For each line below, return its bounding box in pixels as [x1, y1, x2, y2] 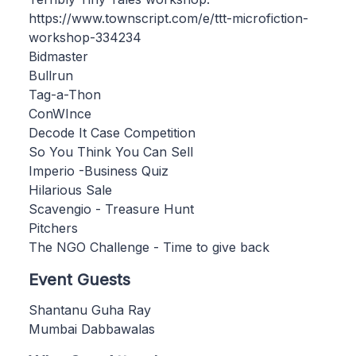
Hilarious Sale [29, 182, 112, 199]
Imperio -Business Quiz [29, 163, 168, 180]
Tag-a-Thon [29, 87, 101, 103]
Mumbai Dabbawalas [29, 321, 155, 338]
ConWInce [29, 106, 91, 122]
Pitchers [29, 220, 78, 237]
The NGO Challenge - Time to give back [29, 239, 269, 256]
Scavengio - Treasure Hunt [29, 201, 194, 218]
